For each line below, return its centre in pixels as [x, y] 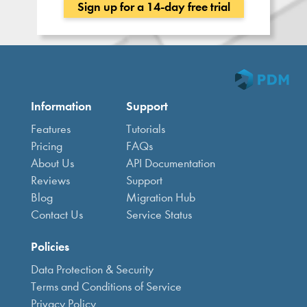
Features [51, 129]
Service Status [159, 215]
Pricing [47, 146]
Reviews [50, 181]
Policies [50, 247]
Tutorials [146, 129]
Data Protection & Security [92, 270]
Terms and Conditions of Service [106, 287]
